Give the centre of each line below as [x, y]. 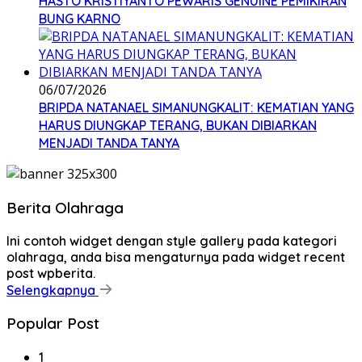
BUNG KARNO [80, 19]
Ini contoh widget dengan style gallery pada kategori [172, 240]
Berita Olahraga [65, 207]
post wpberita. [51, 273]
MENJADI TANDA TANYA [109, 143]
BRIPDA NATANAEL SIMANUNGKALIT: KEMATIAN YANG [196, 108]
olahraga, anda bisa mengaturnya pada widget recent [176, 257]
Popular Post [53, 324]
